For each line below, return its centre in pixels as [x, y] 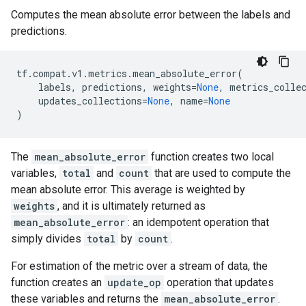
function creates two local [211, 157]
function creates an [58, 282]
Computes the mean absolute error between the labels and [151, 15]
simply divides [47, 239]
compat [50, 73]
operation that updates [219, 282]
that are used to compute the [221, 173]
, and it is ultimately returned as [131, 206]
